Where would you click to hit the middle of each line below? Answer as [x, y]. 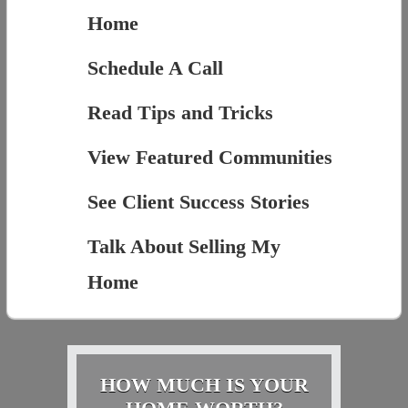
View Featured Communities [209, 158]
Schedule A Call [155, 68]
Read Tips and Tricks [180, 113]
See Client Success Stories [198, 202]
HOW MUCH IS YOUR [204, 385]
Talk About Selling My [184, 247]
